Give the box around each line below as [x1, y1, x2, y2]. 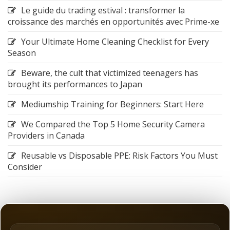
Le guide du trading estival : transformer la [21, 5, 185, 16]
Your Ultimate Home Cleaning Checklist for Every [21, 36, 209, 48]
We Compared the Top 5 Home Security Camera [21, 119, 205, 130]
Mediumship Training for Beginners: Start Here [21, 99, 204, 110]
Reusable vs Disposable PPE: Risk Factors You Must [21, 150, 218, 162]
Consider [8, 161, 42, 173]
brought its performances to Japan [8, 79, 142, 90]
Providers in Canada [8, 130, 87, 142]
